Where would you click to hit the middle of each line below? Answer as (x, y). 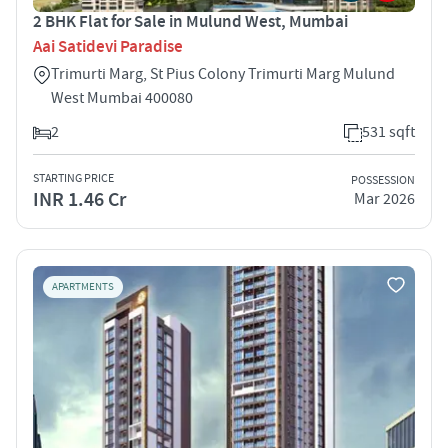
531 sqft (388, 131)
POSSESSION (383, 181)
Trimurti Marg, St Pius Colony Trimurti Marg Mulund (223, 73)
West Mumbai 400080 (122, 97)
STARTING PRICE (73, 178)
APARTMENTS (83, 286)
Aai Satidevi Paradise (108, 46)
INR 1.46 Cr (79, 199)
